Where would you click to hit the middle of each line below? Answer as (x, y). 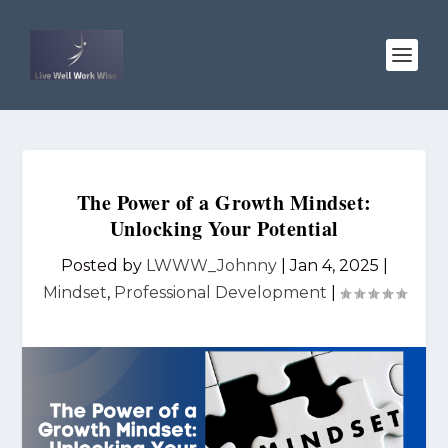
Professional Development (220, 292)
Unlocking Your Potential (224, 228)
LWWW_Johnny (211, 265)
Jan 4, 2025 (334, 265)
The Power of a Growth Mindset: (224, 202)
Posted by (103, 265)
